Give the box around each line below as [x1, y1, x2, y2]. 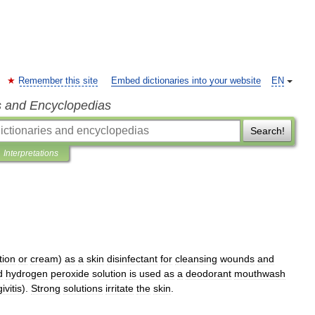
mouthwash [234, 268, 285, 279]
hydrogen [6, 268, 48, 279]
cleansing [175, 253, 217, 264]
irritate [105, 283, 134, 294]
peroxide [51, 268, 89, 279]
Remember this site [18, 76, 98, 86]
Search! [250, 125, 285, 136]
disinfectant [107, 253, 157, 264]
